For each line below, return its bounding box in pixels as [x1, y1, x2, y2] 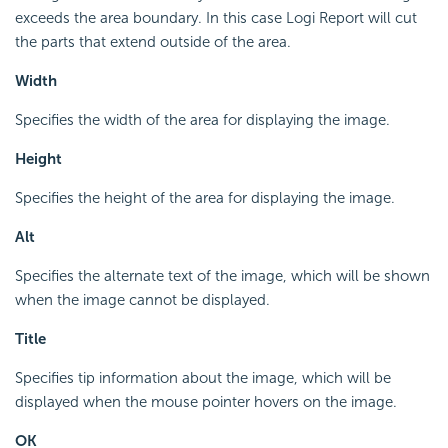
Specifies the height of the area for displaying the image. [15, 188, 395, 207]
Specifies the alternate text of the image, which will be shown [15, 266, 430, 285]
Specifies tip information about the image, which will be [15, 368, 391, 387]
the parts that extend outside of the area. [15, 32, 291, 51]
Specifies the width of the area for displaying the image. [15, 110, 390, 129]
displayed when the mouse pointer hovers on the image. [15, 392, 397, 411]
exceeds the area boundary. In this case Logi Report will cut [15, 8, 417, 27]
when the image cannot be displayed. [15, 290, 270, 309]
